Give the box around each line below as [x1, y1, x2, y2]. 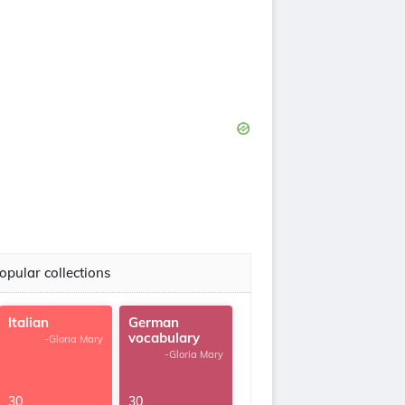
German [128, 314, 179, 331]
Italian [8, 314, 49, 331]
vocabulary [128, 329, 200, 346]
